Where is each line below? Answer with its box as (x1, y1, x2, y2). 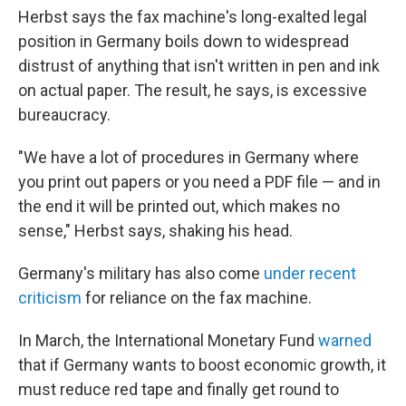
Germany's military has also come (18, 264, 264, 283)
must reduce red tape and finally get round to (18, 380, 339, 399)
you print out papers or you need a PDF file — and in (18, 172, 381, 191)
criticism (18, 288, 82, 307)
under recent (264, 264, 356, 283)
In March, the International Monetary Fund (18, 331, 318, 350)
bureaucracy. (18, 105, 111, 124)
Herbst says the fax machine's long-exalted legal (18, 7, 367, 26)
